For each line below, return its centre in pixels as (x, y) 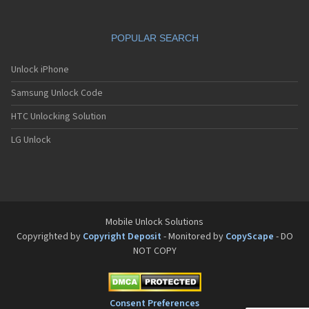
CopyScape (249, 237)
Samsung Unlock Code (57, 93)
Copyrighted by (49, 237)
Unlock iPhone (40, 70)
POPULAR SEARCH (154, 38)
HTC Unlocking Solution (59, 117)
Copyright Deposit (122, 237)
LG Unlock (31, 140)
